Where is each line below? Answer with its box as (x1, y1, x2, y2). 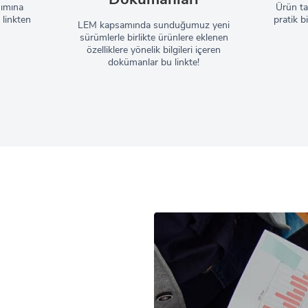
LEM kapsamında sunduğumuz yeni (78, 19, 230, 32)
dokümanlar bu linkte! (108, 56, 200, 69)
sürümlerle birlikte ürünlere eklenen (79, 31, 228, 44)
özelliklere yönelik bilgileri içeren (87, 43, 221, 56)
